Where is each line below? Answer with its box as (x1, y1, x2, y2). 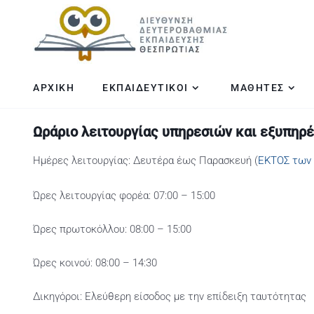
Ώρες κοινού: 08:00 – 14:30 (33, 257, 157, 269)
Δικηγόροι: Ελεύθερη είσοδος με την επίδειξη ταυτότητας (33, 290, 306, 303)
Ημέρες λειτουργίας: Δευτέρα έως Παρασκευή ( (33, 154, 258, 167)
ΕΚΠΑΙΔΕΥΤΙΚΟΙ (102, 82, 189, 93)
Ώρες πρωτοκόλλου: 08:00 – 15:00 (33, 223, 191, 235)
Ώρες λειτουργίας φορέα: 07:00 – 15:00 (33, 189, 215, 202)
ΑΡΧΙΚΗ (33, 82, 74, 93)
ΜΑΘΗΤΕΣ (231, 82, 285, 93)
